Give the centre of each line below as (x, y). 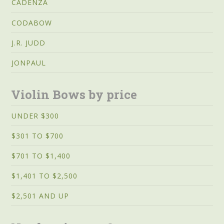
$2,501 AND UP (40, 196)
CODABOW (32, 22)
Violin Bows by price (74, 95)
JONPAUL (29, 62)
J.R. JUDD (29, 42)
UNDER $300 (35, 115)
